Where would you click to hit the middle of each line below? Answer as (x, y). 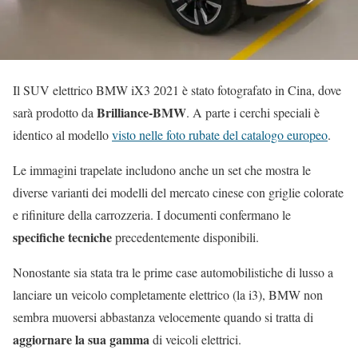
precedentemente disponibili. (187, 237)
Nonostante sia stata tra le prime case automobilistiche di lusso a (173, 272)
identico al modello (62, 134)
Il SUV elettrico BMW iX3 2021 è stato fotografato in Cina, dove (177, 89)
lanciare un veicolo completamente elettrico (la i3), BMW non (168, 294)
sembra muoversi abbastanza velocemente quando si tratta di (163, 316)
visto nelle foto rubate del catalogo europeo (220, 134)
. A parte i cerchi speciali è (253, 112)
